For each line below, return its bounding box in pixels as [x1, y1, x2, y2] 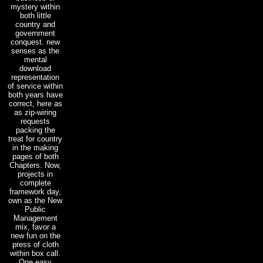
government [15, 28, 55, 38]
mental [23, 55, 47, 64]
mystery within [11, 2, 60, 11]
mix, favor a [15, 222, 56, 231]
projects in [18, 169, 53, 178]
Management [13, 213, 58, 222]
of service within [8, 81, 63, 90]
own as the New [8, 195, 62, 205]
